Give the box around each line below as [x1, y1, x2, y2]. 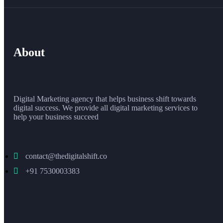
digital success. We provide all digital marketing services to [13, 103, 198, 112]
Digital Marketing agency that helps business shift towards [13, 94, 196, 103]
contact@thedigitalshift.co [25, 151, 107, 160]
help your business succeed [13, 112, 99, 121]
